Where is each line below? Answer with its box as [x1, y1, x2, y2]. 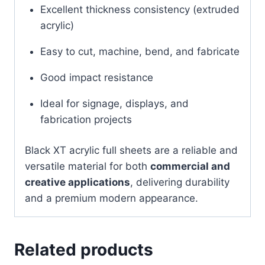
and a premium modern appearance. [25, 192, 198, 205]
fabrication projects [40, 113, 132, 125]
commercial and [150, 160, 230, 173]
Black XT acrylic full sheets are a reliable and [25, 144, 238, 157]
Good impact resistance [40, 71, 153, 83]
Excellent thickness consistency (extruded [40, 3, 240, 15]
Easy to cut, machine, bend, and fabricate [40, 45, 240, 57]
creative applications [25, 176, 130, 189]
